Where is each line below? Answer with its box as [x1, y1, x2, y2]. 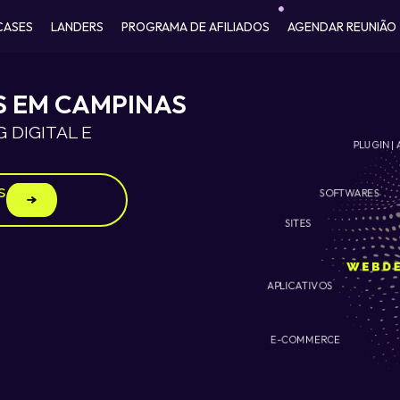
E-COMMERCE [270, 334, 341, 347]
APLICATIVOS [264, 279, 330, 292]
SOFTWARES [321, 187, 380, 201]
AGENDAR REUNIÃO [287, 18, 397, 35]
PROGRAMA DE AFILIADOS [121, 18, 271, 35]
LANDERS [51, 18, 104, 35]
